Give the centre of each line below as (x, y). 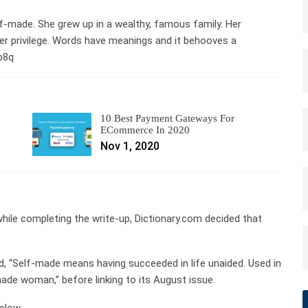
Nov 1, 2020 (130, 146)
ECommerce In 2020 (145, 130)
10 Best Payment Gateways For (168, 118)
